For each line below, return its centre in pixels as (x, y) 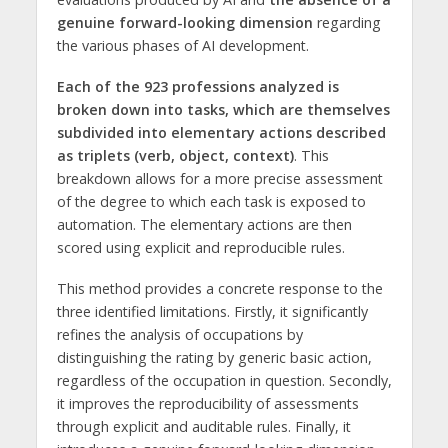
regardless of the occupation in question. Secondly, (224, 380)
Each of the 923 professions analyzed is (197, 87)
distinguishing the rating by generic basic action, (214, 357)
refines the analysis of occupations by (179, 334)
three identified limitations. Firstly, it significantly (212, 311)
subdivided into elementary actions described (221, 133)
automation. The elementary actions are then (204, 225)
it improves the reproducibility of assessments (207, 403)
